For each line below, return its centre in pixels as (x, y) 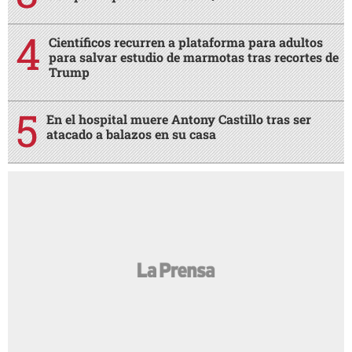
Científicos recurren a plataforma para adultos (186, 42)
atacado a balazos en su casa (131, 134)
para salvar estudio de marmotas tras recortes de (194, 57)
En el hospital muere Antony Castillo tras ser (179, 119)
